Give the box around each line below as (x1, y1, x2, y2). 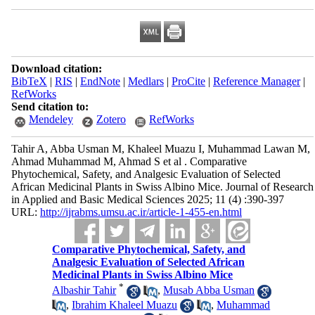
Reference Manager (212, 75, 300, 87)
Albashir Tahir (52, 284, 117, 297)
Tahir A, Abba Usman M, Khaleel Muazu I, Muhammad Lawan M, (11, 143, 310, 155)
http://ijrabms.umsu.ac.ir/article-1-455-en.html (39, 206, 242, 218)
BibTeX (11, 75, 47, 87)
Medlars (127, 75, 164, 87)
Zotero (96, 113, 126, 125)
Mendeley (28, 113, 73, 125)
